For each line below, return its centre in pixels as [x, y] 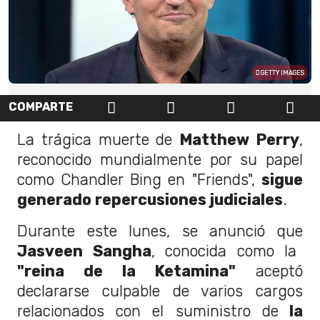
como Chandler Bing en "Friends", [139, 179]
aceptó [269, 271]
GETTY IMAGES [282, 73]
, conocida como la [224, 251]
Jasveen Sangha [84, 251]
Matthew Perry [240, 139]
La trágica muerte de [99, 139]
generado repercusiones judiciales [150, 199]
